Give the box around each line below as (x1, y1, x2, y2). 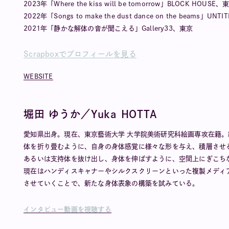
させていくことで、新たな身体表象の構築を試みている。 (24, 180, 199, 187)
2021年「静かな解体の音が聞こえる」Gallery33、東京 (24, 25, 193, 32)
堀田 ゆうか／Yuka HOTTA (24, 109, 158, 119)
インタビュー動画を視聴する (24, 206, 111, 213)
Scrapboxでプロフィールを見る (24, 50, 136, 58)
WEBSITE (24, 73, 53, 80)
